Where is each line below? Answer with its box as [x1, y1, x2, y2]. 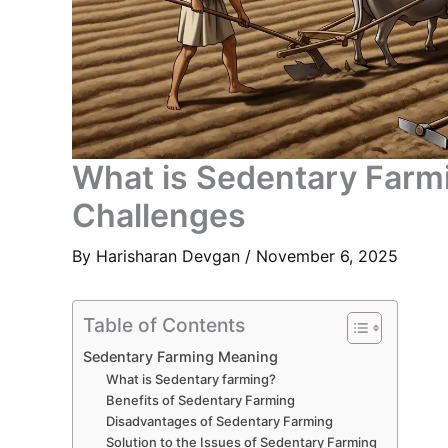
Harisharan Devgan [96, 246, 245, 267]
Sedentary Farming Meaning [83, 348, 278, 366]
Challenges [72, 196, 246, 236]
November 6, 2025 [256, 246, 398, 267]
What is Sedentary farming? [105, 371, 276, 388]
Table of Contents [83, 313, 245, 338]
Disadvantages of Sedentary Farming [105, 413, 333, 430]
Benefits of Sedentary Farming [105, 392, 295, 409]
